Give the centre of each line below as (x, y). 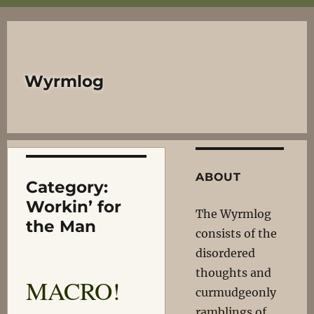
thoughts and (234, 273)
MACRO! (73, 291)
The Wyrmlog (234, 214)
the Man (61, 226)
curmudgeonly (236, 292)
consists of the (237, 233)
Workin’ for (73, 207)
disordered (226, 253)
